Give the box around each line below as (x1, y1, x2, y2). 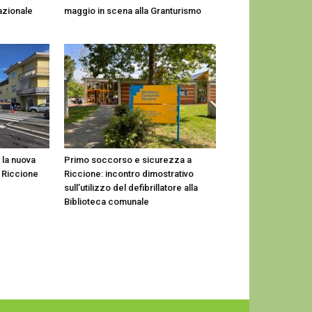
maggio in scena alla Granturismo (64, 6, 201, 16)
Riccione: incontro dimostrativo (64, 169, 194, 179)
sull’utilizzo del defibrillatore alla (64, 182, 198, 193)
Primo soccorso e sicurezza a (64, 155, 192, 165)
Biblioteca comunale (64, 196, 149, 207)
